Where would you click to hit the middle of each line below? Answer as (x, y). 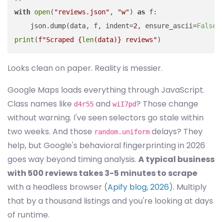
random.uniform (122, 132)
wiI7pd (124, 104)
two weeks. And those (51, 132)
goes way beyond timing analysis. (73, 159)
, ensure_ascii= (167, 26)
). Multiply (188, 187)
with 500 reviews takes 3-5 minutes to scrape (102, 173)
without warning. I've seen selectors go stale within (106, 118)
